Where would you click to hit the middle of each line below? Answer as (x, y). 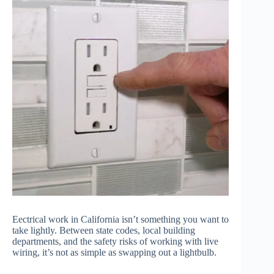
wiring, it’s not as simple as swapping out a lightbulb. (114, 253)
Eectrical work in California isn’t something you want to (120, 220)
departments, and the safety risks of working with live (115, 242)
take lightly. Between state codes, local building (104, 231)
